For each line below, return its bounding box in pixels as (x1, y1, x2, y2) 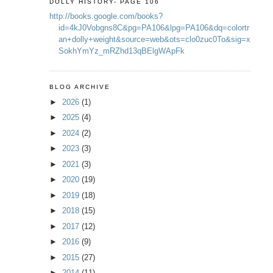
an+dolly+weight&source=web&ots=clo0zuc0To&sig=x (58, 35, 250, 44)
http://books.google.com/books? (49, 12, 163, 21)
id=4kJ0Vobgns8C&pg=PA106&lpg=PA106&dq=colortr (58, 23, 249, 33)
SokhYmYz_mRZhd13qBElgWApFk (58, 46, 185, 56)
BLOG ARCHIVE (49, 83, 110, 91)
